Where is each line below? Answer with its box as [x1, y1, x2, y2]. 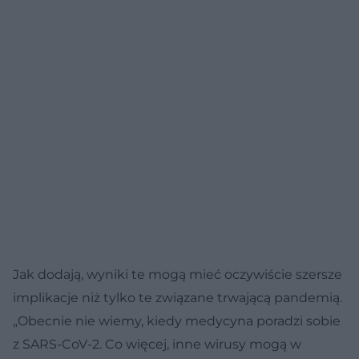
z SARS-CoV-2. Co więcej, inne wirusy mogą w [13, 336, 301, 352]
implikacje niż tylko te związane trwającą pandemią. [13, 289, 342, 305]
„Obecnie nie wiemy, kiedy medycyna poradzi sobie [13, 313, 341, 329]
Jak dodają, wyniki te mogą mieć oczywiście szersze [13, 266, 342, 282]
